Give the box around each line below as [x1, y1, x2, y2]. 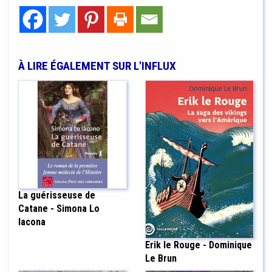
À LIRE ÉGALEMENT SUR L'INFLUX [18, 59, 176, 73]
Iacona [18, 216, 46, 228]
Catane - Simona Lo [18, 203, 100, 215]
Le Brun [145, 253, 177, 265]
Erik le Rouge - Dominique [145, 239, 252, 251]
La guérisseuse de [18, 189, 95, 202]
